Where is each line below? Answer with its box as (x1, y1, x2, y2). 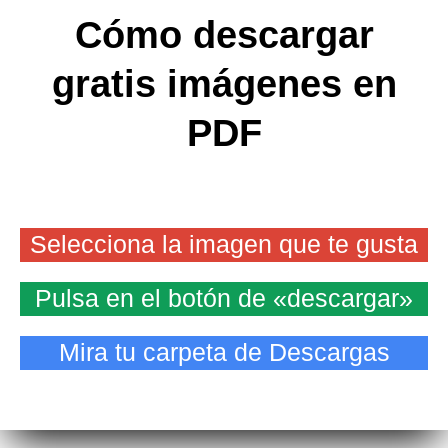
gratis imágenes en (51, 63, 397, 106)
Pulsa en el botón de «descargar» (35, 285, 413, 313)
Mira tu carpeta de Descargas (58, 339, 390, 367)
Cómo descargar (74, 14, 374, 57)
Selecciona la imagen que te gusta (30, 231, 418, 259)
